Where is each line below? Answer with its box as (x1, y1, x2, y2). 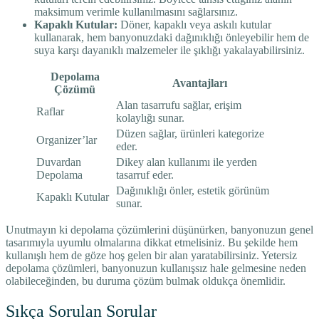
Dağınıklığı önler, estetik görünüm (116, 184, 269, 197)
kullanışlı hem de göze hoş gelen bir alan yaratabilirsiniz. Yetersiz (6, 249, 297, 261)
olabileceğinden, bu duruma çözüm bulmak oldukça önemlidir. (6, 274, 286, 287)
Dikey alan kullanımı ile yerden (116, 155, 257, 168)
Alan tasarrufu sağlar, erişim (116, 98, 241, 111)
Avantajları (172, 76, 227, 89)
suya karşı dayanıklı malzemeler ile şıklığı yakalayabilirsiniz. (34, 43, 305, 56)
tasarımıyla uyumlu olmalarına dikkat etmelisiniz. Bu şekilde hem (6, 236, 298, 249)
